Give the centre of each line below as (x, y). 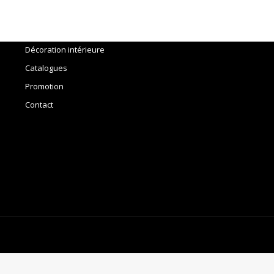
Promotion (44, 86)
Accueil (38, 13)
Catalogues (46, 68)
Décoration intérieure (65, 50)
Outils (35, 31)
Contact (39, 105)
